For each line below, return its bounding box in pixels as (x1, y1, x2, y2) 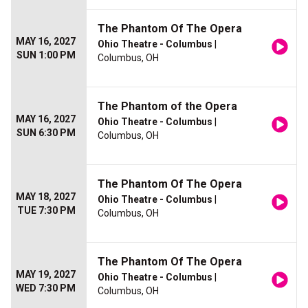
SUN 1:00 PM (16, 49, 76, 61)
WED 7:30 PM (16, 283, 76, 294)
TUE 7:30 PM (17, 205, 76, 217)
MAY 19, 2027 (16, 269, 76, 280)
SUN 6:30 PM (16, 127, 76, 139)
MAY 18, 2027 (16, 191, 76, 203)
